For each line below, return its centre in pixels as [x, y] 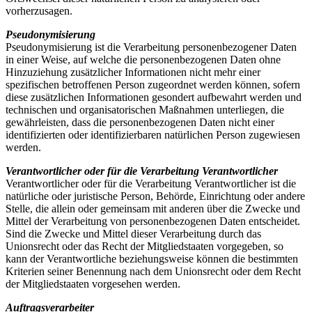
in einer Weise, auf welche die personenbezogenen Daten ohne [143, 60]
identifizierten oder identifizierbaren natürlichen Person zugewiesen [153, 135]
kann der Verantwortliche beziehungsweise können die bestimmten [152, 259]
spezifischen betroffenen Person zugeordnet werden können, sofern [153, 85]
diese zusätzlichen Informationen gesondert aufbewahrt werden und [154, 97]
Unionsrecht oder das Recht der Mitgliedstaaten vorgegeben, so [145, 247]
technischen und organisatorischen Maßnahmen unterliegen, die [145, 110]
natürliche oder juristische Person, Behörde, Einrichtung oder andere [155, 196]
